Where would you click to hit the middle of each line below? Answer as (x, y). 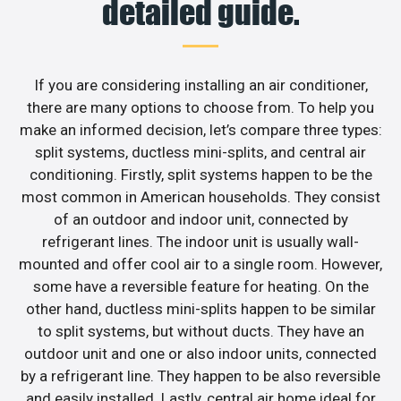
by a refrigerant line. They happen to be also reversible (200, 376)
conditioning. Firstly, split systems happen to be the (200, 175)
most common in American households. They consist (200, 197)
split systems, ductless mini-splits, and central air (200, 153)
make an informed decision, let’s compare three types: (200, 130)
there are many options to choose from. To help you (200, 108)
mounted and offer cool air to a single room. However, (200, 264)
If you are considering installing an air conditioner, (200, 85)
